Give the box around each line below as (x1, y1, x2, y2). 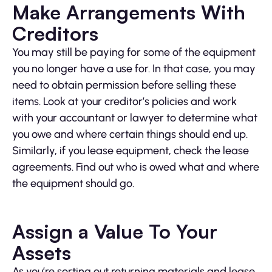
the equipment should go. (12, 177, 134, 191)
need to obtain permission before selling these (12, 78, 236, 92)
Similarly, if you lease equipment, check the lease (12, 144, 249, 158)
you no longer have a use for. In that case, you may (12, 62, 256, 76)
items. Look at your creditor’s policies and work (12, 95, 237, 109)
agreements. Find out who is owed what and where (12, 160, 259, 174)
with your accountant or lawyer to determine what (12, 111, 257, 125)
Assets (12, 240, 71, 265)
